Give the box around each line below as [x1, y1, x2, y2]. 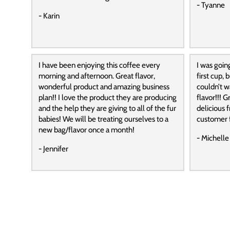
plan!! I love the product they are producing [38, 92, 177, 103]
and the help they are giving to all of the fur [38, 103, 176, 113]
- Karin [38, 10, 60, 21]
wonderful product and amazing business [38, 82, 169, 92]
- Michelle [196, 133, 229, 143]
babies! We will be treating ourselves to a [38, 114, 168, 124]
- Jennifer [38, 144, 68, 154]
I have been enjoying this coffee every [38, 60, 160, 70]
